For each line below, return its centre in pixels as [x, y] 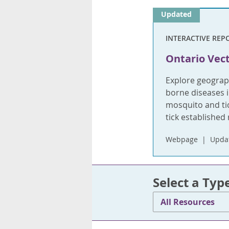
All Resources [187, 202]
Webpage [181, 139]
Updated [176, 15]
